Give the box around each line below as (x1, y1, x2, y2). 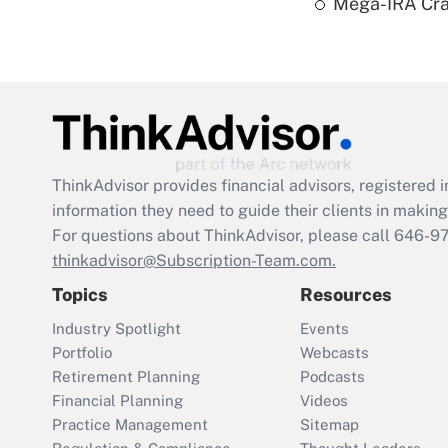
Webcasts (300, 344, 369, 362)
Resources (300, 284, 392, 306)
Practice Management (52, 416, 208, 434)
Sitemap (300, 416, 359, 434)
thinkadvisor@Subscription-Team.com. (52, 251, 336, 271)
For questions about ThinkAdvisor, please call (52, 226, 394, 246)
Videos (300, 392, 348, 410)
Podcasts (300, 368, 365, 386)
